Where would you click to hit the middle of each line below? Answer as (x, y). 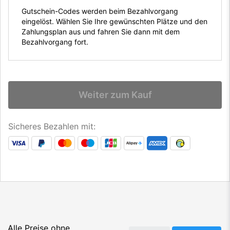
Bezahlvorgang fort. (55, 42)
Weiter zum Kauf (115, 95)
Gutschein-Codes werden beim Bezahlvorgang (100, 11)
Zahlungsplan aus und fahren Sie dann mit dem (101, 32)
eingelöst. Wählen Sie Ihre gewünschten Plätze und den (114, 22)
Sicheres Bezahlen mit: (52, 127)
